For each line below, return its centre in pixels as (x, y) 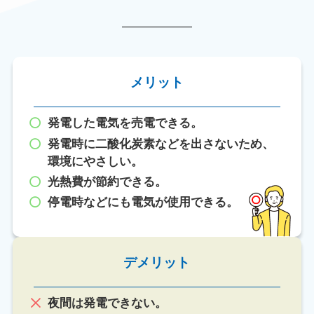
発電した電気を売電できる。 (125, 123)
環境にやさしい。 (95, 161)
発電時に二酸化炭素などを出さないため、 (161, 144)
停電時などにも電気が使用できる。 (143, 203)
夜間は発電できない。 (107, 303)
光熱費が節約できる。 (107, 182)
